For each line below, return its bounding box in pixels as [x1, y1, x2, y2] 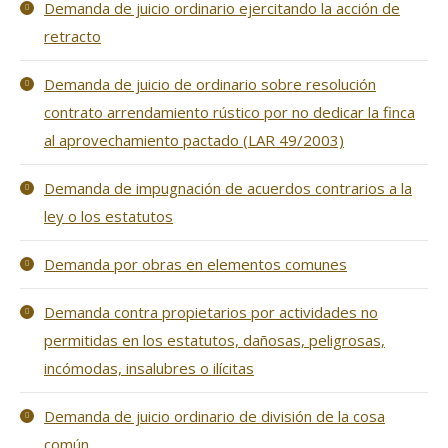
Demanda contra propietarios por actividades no [44, 302, 378, 322]
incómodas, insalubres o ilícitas [44, 358, 254, 378]
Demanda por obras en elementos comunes [44, 254, 347, 274]
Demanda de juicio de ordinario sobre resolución [44, 74, 376, 94]
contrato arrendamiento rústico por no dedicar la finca [44, 102, 415, 122]
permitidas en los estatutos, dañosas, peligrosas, [44, 330, 385, 350]
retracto [44, 26, 101, 46]
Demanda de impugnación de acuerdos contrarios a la [44, 178, 412, 198]
